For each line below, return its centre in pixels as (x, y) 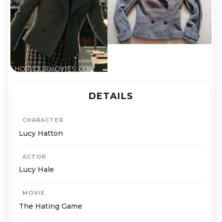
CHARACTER (43, 120)
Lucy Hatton (41, 133)
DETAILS (111, 96)
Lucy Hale (36, 170)
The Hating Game (51, 206)
